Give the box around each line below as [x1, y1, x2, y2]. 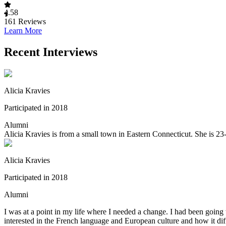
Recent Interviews [4, 45, 97, 59]
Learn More [4, 26, 42, 35]
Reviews [16, 17, 46, 26]
